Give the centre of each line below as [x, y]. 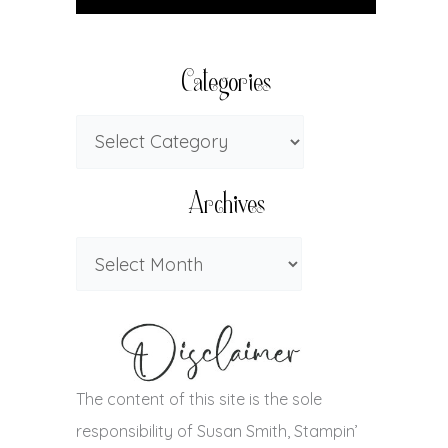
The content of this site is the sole [199, 398]
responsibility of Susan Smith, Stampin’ [217, 430]
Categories [226, 83]
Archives [226, 206]
